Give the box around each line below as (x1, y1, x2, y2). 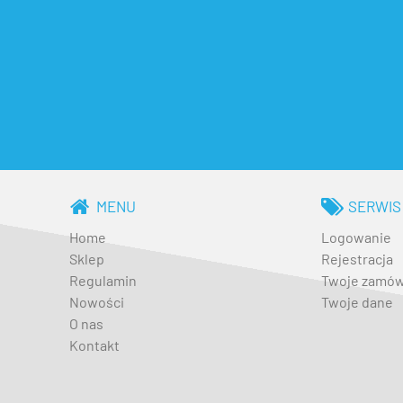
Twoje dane (321, 292, 393, 310)
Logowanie (321, 228, 391, 246)
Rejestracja (321, 249, 393, 267)
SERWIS (347, 196, 401, 215)
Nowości (69, 292, 124, 310)
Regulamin (69, 271, 137, 289)
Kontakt (69, 336, 120, 354)
